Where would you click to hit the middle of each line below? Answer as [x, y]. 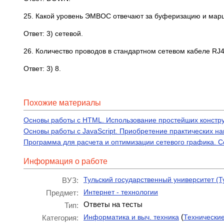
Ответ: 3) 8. [42, 68]
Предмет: [62, 193]
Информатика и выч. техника [131, 217]
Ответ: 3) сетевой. [53, 33]
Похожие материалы [62, 103]
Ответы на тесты [113, 204]
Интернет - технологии [121, 192]
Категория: [60, 218]
